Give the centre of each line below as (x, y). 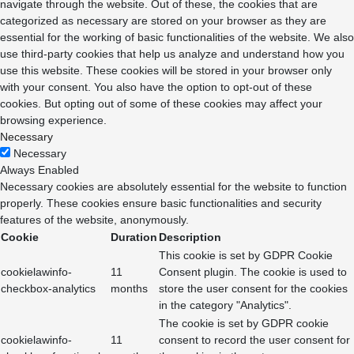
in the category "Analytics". (225, 305)
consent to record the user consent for (254, 340)
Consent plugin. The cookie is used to (253, 272)
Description (190, 237)
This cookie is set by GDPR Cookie (246, 256)
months (129, 289)
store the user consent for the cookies (253, 289)
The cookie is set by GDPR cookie (244, 324)
